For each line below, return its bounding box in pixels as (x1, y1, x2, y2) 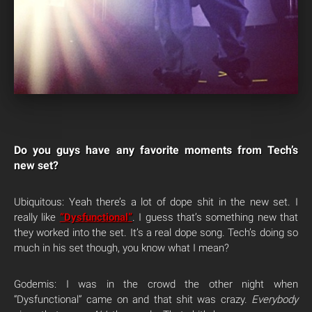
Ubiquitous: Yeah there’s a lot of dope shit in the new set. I (14, 196, 298, 208)
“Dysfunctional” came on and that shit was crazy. (14, 293, 251, 306)
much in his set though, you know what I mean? (14, 242, 229, 254)
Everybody (251, 293, 298, 306)
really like (14, 211, 60, 224)
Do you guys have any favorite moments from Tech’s (14, 143, 298, 157)
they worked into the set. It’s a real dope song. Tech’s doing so (14, 226, 298, 239)
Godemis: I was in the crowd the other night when (14, 278, 298, 290)
